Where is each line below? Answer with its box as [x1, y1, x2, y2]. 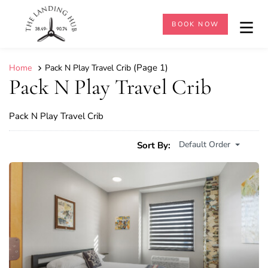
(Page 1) [131, 62, 168, 74]
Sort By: [137, 139, 170, 151]
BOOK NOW [172, 19, 219, 29]
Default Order [179, 139, 230, 151]
